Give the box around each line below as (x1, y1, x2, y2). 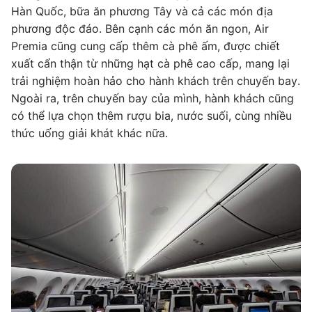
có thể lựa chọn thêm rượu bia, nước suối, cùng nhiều (11, 109, 292, 123)
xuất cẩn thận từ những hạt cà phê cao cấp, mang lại (11, 56, 290, 70)
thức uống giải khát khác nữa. (11, 126, 168, 140)
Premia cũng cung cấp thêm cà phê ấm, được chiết (11, 39, 280, 53)
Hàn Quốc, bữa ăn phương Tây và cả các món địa (11, 4, 273, 18)
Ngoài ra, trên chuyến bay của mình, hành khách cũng (11, 91, 294, 105)
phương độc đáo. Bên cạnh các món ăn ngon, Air (11, 22, 269, 36)
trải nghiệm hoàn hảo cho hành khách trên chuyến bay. (11, 74, 300, 88)
